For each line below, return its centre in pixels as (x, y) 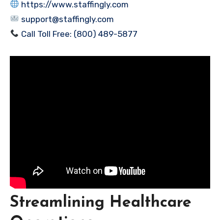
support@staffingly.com (67, 19)
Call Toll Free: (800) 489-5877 (79, 34)
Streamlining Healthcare (101, 203)
